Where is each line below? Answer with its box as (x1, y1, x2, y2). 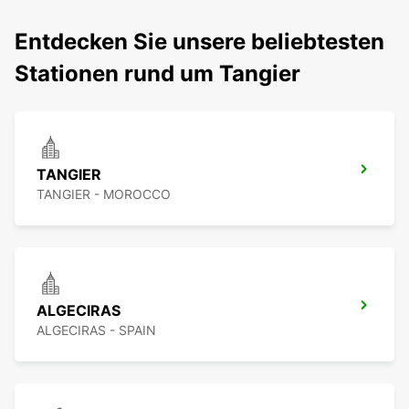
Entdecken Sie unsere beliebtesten (15, 28, 384, 56)
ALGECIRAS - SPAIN (37, 322, 156, 339)
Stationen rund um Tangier (15, 60, 300, 88)
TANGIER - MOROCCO (37, 186, 171, 203)
